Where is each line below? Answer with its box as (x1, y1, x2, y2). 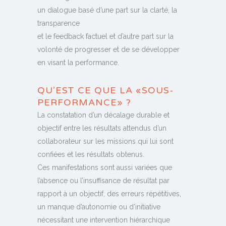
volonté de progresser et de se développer (37, 45, 180, 54)
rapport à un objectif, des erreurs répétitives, (37, 190, 181, 198)
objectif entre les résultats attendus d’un (37, 124, 166, 133)
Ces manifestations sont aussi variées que (37, 163, 172, 172)
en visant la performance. (37, 59, 119, 67)
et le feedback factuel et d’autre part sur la (37, 32, 174, 41)
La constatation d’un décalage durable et (37, 111, 169, 120)
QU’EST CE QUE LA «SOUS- (37, 85, 174, 96)
